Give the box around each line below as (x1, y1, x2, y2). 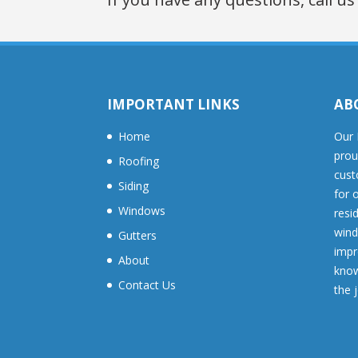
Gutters (118, 227, 157, 243)
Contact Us (118, 276, 177, 292)
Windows (118, 202, 166, 218)
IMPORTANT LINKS (107, 94, 241, 113)
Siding (118, 177, 149, 193)
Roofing (118, 153, 160, 169)
